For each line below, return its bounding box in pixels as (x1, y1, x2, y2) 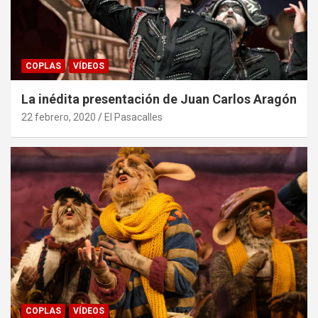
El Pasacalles (104, 111, 163, 124)
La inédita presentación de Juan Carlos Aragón (21, 92, 297, 107)
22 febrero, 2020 (21, 111, 96, 124)
